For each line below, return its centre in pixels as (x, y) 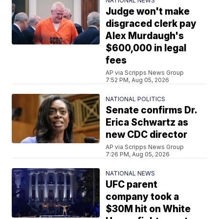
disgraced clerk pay (151, 23)
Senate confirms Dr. (152, 110)
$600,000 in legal (146, 48)
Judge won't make (148, 11)
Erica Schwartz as (147, 122)
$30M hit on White (148, 209)
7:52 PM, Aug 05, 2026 (138, 80)
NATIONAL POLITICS (136, 99)
